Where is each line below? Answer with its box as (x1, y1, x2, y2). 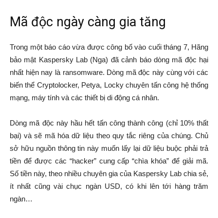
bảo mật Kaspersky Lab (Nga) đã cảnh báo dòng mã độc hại (10, 55, 208, 64)
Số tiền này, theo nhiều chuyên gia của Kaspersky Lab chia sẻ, (10, 169, 208, 178)
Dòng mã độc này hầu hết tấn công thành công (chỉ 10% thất (10, 119, 208, 127)
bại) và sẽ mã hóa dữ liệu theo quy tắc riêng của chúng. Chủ (10, 131, 208, 140)
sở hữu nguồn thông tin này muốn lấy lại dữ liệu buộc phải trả (10, 144, 208, 152)
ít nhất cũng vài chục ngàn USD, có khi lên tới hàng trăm (10, 182, 208, 190)
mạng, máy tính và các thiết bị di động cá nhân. (10, 93, 159, 102)
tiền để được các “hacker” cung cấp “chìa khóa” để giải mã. (10, 157, 208, 165)
